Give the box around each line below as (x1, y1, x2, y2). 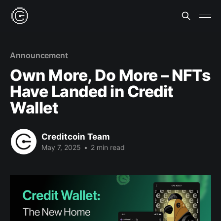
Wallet (10, 98, 59, 117)
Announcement (10, 50, 69, 60)
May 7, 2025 (41, 143, 81, 151)
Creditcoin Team (41, 131, 110, 142)
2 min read (89, 143, 125, 151)
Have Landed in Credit (10, 82, 174, 101)
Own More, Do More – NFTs (10, 66, 211, 85)
